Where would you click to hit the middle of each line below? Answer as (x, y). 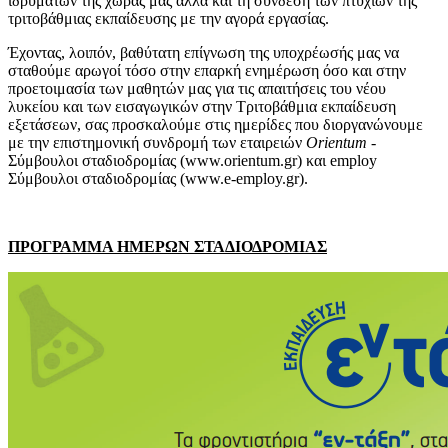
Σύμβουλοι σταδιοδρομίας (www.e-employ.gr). (158, 178)
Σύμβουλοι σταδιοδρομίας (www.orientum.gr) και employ (192, 160)
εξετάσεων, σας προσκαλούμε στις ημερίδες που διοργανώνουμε (215, 124)
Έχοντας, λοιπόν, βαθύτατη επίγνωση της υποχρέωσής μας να (203, 52)
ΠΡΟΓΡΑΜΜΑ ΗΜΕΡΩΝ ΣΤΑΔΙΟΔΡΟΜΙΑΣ (167, 246)
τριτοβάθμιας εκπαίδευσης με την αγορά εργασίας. (168, 18)
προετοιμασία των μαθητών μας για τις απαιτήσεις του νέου (197, 88)
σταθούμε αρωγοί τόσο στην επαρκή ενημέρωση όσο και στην (207, 70)
